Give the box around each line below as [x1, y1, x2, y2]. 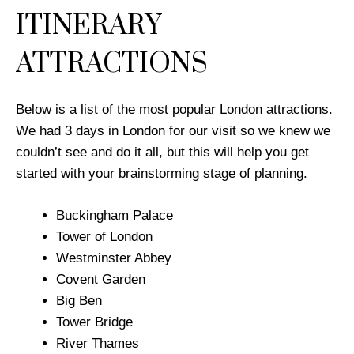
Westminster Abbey [56, 250, 171, 265]
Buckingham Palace [56, 207, 177, 223]
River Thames [56, 335, 143, 351]
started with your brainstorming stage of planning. [16, 166, 307, 182]
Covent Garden [56, 271, 145, 287]
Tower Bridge [56, 314, 133, 330]
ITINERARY [16, 9, 161, 44]
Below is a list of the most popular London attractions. [16, 102, 333, 118]
